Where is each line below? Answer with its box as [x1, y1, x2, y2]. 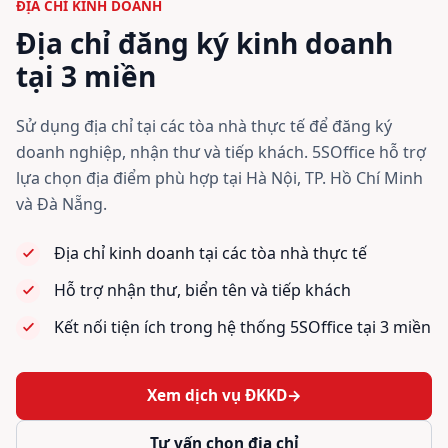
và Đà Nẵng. [16, 192, 107, 215]
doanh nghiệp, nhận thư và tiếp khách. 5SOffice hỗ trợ [16, 140, 426, 163]
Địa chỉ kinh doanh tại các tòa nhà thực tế [54, 241, 367, 264]
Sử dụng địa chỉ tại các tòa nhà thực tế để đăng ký [16, 114, 392, 137]
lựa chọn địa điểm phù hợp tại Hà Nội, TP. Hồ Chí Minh [16, 166, 423, 189]
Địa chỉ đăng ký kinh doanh [16, 23, 393, 62]
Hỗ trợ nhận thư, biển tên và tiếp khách [54, 278, 351, 301]
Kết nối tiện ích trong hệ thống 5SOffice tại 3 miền [54, 315, 431, 338]
